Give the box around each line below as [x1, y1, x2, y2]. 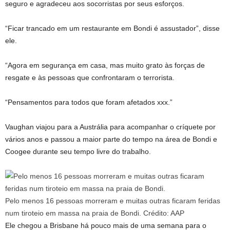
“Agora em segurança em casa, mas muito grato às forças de [5, 61, 205, 69]
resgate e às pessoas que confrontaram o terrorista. [5, 73, 175, 82]
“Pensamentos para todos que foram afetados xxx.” [5, 98, 172, 106]
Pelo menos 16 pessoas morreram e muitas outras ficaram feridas [5, 197, 220, 205]
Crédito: [143, 209, 170, 217]
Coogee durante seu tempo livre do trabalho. [5, 147, 151, 156]
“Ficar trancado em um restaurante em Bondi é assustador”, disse [5, 24, 220, 32]
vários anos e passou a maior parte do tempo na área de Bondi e [5, 135, 217, 143]
